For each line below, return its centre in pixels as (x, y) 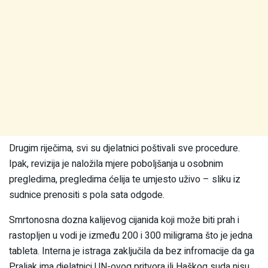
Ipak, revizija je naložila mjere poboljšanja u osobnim (116, 164)
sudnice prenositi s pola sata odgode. (87, 195)
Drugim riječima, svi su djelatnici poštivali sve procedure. (124, 149)
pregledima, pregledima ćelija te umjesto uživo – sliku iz (125, 180)
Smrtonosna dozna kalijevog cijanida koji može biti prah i (124, 220)
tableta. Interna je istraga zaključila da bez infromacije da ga (132, 252)
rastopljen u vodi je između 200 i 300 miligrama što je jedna (131, 236)
